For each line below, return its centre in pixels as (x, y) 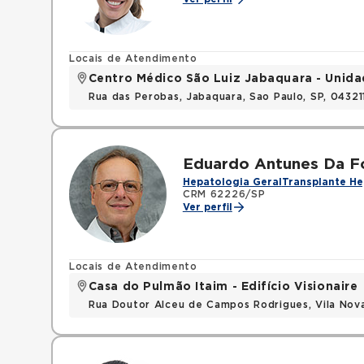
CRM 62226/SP (224, 194)
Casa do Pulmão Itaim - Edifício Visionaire (223, 287)
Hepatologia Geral (232, 182)
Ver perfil (207, 207)
